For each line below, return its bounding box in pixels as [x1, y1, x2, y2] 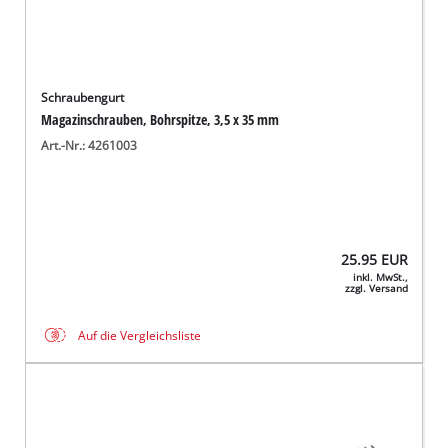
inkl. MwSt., [352, 270, 408, 284]
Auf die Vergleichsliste [78, 327, 202, 343]
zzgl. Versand [344, 281, 408, 295]
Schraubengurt [41, 89, 125, 105]
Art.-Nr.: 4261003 [41, 137, 138, 153]
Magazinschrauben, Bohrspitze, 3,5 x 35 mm [41, 109, 280, 129]
